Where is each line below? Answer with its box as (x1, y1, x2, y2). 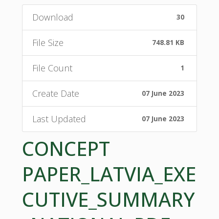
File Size (32, 36, 64, 48)
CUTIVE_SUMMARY (22, 185, 195, 213)
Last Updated (32, 112, 86, 125)
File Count (32, 62, 72, 74)
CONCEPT (22, 134, 110, 162)
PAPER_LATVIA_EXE (22, 160, 196, 187)
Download (32, 11, 73, 23)
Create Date (32, 87, 79, 99)
